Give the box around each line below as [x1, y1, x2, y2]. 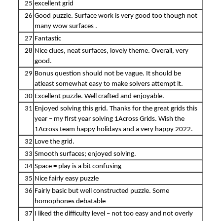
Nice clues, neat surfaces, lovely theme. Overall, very [35, 47, 188, 55]
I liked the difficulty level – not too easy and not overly [35, 210, 193, 218]
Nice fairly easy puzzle [35, 175, 99, 183]
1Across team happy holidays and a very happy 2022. [35, 125, 193, 133]
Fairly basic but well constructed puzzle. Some [35, 187, 169, 195]
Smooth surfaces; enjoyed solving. [35, 150, 136, 158]
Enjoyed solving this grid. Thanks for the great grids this [35, 105, 197, 112]
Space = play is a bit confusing [35, 162, 121, 170]
